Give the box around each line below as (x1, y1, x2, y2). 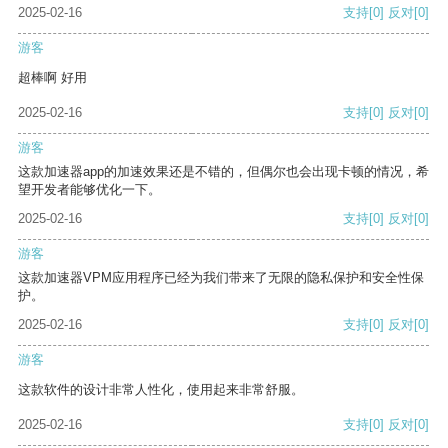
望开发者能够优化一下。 (18, 182, 161, 198)
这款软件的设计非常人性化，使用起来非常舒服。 (18, 382, 304, 398)
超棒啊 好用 (18, 70, 87, 86)
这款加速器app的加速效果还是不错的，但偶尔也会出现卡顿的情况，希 (18, 164, 429, 180)
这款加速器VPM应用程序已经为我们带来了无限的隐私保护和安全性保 (18, 270, 424, 286)
